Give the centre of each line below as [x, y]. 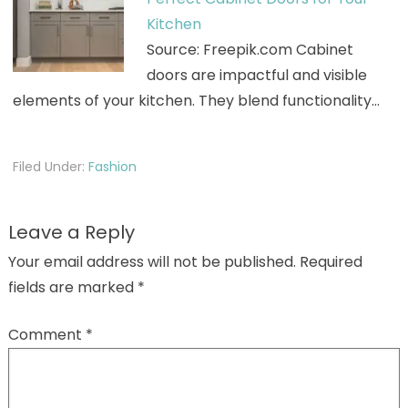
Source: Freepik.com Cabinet [250, 49]
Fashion [112, 166]
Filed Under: [50, 166]
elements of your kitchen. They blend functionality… [196, 100]
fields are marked [72, 287]
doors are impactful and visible [256, 75]
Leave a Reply [71, 232]
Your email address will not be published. [152, 261]
